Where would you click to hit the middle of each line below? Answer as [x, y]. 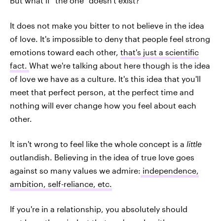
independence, [170, 170]
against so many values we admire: [75, 170]
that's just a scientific [160, 52]
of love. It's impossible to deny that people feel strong [110, 39]
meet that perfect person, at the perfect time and [102, 92]
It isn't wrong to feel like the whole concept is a [98, 144]
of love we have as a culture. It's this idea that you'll [105, 79]
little [194, 144]
